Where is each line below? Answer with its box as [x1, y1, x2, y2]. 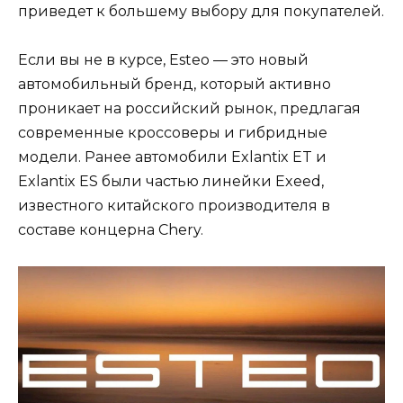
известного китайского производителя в [18, 197, 330, 214]
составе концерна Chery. [18, 221, 203, 238]
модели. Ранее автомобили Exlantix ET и [18, 148, 327, 166]
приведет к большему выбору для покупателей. [18, 2, 384, 20]
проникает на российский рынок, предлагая [18, 100, 361, 117]
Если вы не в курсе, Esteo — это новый [18, 51, 309, 68]
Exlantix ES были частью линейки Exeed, [18, 173, 324, 190]
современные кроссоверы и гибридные [18, 124, 327, 141]
